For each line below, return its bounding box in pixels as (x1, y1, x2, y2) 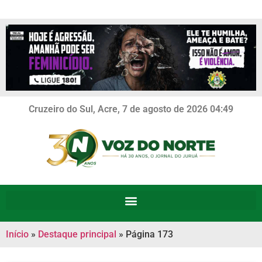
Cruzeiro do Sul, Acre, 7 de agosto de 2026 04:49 (29, 103, 233, 115)
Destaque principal (38, 229, 116, 240)
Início (6, 229, 29, 240)
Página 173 (126, 229, 173, 240)
